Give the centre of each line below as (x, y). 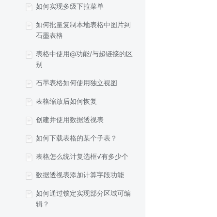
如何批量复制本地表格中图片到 (83, 24)
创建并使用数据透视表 (70, 119)
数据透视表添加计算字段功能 (80, 175)
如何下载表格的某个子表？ (77, 138)
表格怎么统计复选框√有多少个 (82, 156)
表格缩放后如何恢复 (66, 101)
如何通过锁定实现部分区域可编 (83, 193)
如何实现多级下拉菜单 (70, 6)
